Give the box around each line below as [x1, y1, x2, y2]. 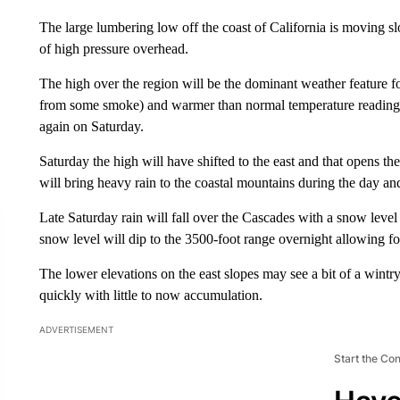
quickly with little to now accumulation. [38, 287, 262, 303]
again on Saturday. [38, 118, 144, 134]
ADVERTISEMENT [38, 323, 113, 335]
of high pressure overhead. [38, 40, 188, 56]
